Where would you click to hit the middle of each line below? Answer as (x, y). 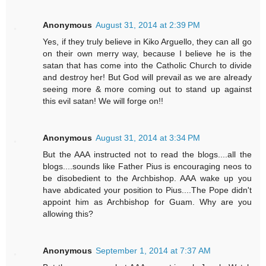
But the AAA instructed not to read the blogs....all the (147, 154)
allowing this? (68, 213)
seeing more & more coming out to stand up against (147, 89)
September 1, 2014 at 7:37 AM (153, 250)
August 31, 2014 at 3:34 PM (148, 137)
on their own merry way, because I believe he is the (147, 53)
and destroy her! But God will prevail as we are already (147, 77)
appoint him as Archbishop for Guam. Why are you (147, 202)
